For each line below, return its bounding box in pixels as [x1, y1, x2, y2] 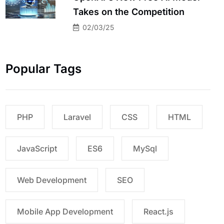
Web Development [17, 174, 86, 185]
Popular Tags [5, 61, 81, 76]
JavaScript [17, 143, 57, 153]
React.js [143, 206, 173, 216]
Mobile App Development [17, 206, 113, 216]
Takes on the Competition [73, 6, 184, 17]
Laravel [63, 111, 91, 122]
